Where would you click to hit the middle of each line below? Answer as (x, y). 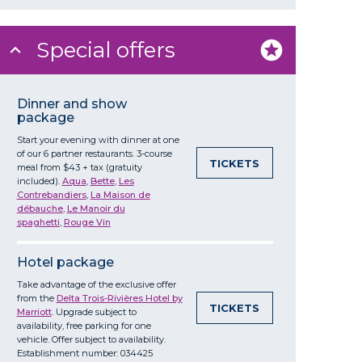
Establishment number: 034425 (84, 353)
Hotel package (65, 262)
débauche (40, 208)
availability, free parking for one (84, 325)
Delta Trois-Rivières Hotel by (119, 298)
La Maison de (120, 194)
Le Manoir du (96, 208)
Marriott (34, 311)
